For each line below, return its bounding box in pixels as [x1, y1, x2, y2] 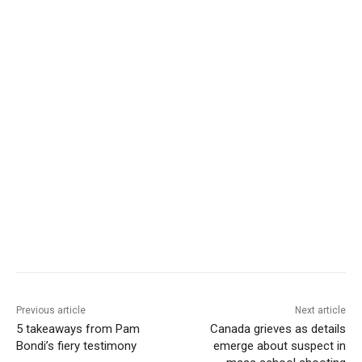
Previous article [16, 305, 86, 317]
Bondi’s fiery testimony [16, 339, 137, 354]
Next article [294, 305, 346, 317]
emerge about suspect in [213, 339, 346, 354]
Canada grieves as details [209, 322, 346, 337]
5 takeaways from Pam [16, 322, 140, 337]
